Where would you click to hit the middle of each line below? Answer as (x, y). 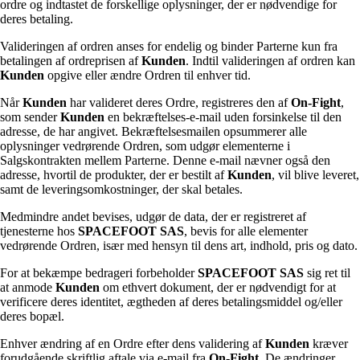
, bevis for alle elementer (246, 231)
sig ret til (327, 273)
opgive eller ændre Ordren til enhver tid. (147, 76)
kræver (329, 344)
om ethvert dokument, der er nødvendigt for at (218, 288)
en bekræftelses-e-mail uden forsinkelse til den (223, 117)
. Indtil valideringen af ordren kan (270, 61)
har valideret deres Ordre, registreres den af (179, 103)
